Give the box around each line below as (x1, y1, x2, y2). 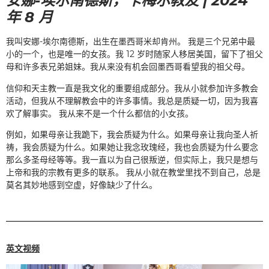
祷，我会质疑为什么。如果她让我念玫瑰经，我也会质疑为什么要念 (6, 141, 258, 153)
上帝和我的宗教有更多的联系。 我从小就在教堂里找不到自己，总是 (6, 166, 261, 178)
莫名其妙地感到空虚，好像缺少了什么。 (6, 179, 157, 190)
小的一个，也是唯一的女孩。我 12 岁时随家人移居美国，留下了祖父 (6, 49, 263, 60)
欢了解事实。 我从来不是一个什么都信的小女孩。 (6, 107, 193, 119)
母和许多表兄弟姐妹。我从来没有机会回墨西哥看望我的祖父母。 (6, 61, 250, 73)
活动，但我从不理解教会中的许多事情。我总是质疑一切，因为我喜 (6, 95, 258, 106)
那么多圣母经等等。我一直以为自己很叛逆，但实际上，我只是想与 (6, 154, 258, 165)
